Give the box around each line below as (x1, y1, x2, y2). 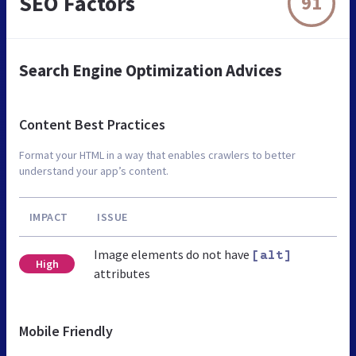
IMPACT (29, 209, 68, 224)
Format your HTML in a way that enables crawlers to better (19, 147, 296, 162)
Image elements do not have (94, 246, 253, 262)
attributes (94, 265, 151, 281)
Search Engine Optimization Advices (19, 59, 282, 81)
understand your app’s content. (19, 163, 168, 178)
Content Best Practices (19, 114, 165, 133)
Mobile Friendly (19, 321, 113, 340)
